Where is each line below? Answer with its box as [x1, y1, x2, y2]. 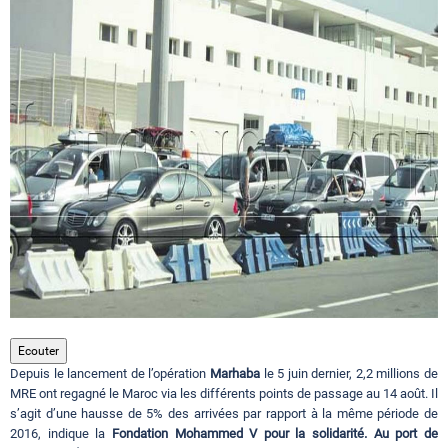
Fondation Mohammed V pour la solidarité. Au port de [111, 426, 439, 442]
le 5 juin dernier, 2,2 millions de [259, 366, 439, 382]
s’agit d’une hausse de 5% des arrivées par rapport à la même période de [10, 406, 438, 422]
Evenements [15, 298, 101, 318]
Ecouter [18, 344, 59, 359]
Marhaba [209, 366, 260, 382]
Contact [15, 370, 70, 390]
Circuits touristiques [15, 10, 155, 30]
